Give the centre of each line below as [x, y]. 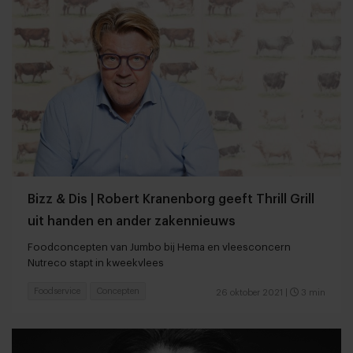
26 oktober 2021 [249, 293]
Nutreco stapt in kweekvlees [96, 263]
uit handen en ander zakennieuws [132, 222]
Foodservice [57, 292]
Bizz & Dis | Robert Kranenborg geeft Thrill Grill [171, 200]
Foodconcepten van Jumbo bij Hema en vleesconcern [159, 247]
